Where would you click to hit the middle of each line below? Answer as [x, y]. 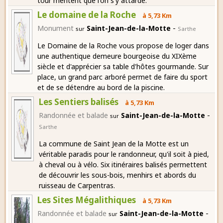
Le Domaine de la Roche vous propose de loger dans [123, 45]
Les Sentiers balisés [79, 102]
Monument [56, 28]
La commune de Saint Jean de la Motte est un [114, 143]
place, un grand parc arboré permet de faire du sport [123, 77]
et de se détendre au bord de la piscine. [101, 87]
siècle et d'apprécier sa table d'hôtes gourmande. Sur [123, 66]
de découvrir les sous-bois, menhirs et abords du [118, 175]
